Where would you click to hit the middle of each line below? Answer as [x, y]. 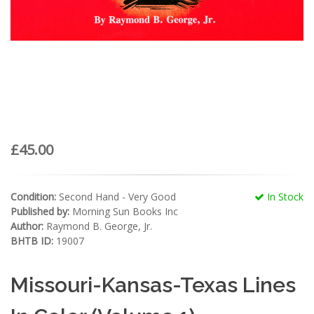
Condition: [33, 196]
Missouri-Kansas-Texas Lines [153, 285]
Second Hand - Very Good [116, 196]
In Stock [284, 196]
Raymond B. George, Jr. [98, 226]
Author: [27, 226]
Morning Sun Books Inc [124, 211]
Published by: [40, 211]
